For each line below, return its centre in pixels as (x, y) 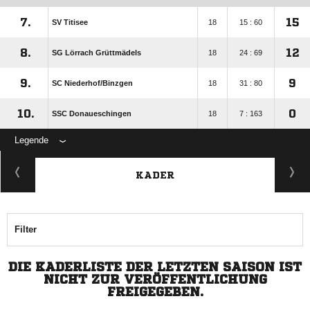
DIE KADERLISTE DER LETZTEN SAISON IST (155, 267)
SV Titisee (70, 22)
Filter (26, 230)
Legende (31, 140)
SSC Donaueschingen (92, 114)
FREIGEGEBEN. (155, 292)
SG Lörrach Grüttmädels (97, 53)
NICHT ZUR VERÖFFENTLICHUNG (155, 279)
